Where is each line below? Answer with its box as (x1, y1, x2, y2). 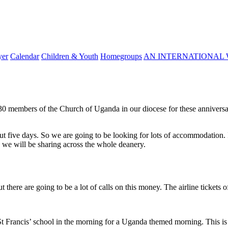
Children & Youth (41, 51, 98, 61)
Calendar (10, 51, 39, 61)
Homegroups (100, 51, 142, 61)
